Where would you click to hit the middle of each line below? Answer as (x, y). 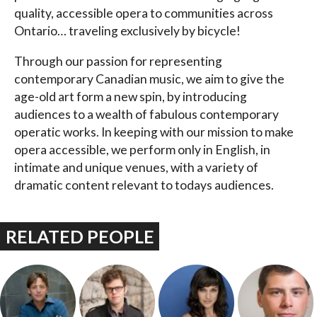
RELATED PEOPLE (80, 236)
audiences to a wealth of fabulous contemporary (146, 114)
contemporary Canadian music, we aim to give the (149, 79)
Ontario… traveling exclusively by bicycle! (127, 31)
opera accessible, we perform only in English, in (142, 149)
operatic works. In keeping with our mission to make (154, 132)
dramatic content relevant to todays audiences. (144, 185)
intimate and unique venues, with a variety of (136, 167)
